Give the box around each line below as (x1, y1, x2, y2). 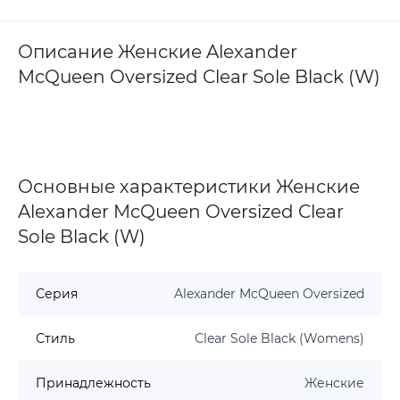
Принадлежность (36, 374, 151, 391)
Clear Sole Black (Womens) (195, 329, 364, 346)
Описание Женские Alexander (18, 40, 297, 62)
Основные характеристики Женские (18, 175, 360, 197)
